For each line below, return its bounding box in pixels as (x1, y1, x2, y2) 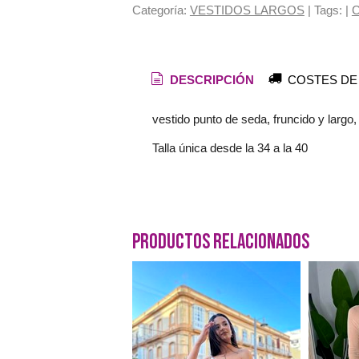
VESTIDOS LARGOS (189, 3, 305, 17)
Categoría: (131, 3, 190, 17)
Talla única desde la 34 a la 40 (152, 140, 309, 155)
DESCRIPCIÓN (166, 73, 254, 87)
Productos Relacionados (131, 230, 309, 255)
